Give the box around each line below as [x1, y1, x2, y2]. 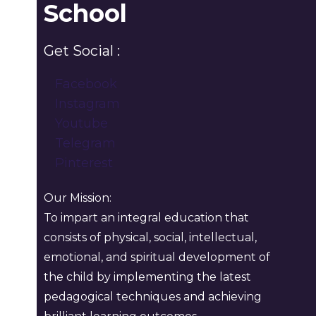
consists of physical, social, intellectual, [44, 231, 257, 244]
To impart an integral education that [44, 211, 249, 224]
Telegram [55, 135, 116, 151]
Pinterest [55, 155, 114, 171]
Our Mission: [44, 191, 111, 205]
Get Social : [44, 42, 120, 59]
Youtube [55, 116, 109, 131]
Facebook [55, 76, 118, 92]
